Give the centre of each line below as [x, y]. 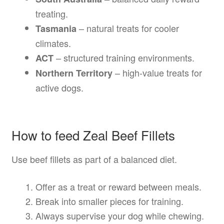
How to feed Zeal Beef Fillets [93, 135]
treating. [51, 13]
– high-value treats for [157, 72]
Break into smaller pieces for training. [109, 201]
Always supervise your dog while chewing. [119, 215]
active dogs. [59, 87]
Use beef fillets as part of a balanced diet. [94, 159]
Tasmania [56, 28]
